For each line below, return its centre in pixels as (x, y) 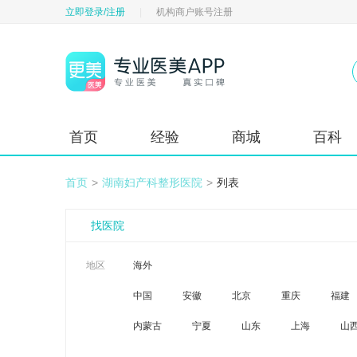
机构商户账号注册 (194, 12)
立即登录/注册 (95, 12)
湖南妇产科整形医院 (152, 182)
